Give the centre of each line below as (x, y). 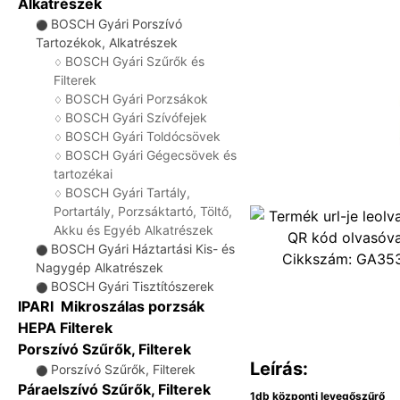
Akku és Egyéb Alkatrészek (133, 230)
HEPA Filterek (65, 328)
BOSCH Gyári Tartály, (128, 192)
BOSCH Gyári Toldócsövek (143, 136)
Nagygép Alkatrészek (100, 267)
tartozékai (83, 174)
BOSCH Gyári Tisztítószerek (133, 286)
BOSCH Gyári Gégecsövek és (151, 155)
